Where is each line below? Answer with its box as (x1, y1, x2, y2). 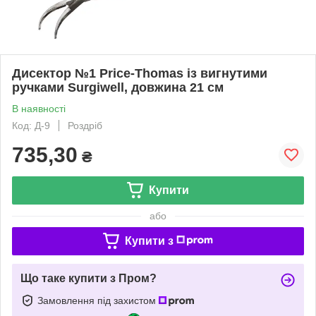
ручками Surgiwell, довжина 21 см (12, 80, 224, 95)
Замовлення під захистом (37, 294, 159, 306)
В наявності (12, 102, 66, 114)
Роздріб (68, 119, 102, 131)
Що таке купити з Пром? (20, 272, 157, 284)
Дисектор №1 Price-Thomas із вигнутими (12, 66, 267, 80)
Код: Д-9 (12, 119, 50, 131)
